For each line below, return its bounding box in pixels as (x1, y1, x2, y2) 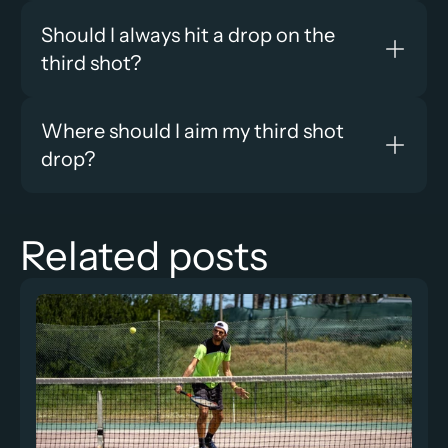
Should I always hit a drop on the (41, 22, 335, 47)
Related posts (20, 230, 268, 280)
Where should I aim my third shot (41, 118, 344, 143)
